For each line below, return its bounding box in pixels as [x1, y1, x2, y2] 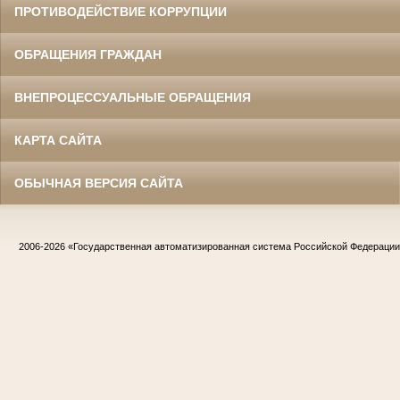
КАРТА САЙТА [14, 133, 102, 148]
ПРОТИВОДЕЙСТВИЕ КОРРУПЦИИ [14, 4, 227, 20]
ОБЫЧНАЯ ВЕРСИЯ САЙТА [14, 176, 183, 191]
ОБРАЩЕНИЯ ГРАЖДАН [14, 47, 162, 62]
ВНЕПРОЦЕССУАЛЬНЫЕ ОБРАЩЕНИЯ [14, 90, 251, 105]
